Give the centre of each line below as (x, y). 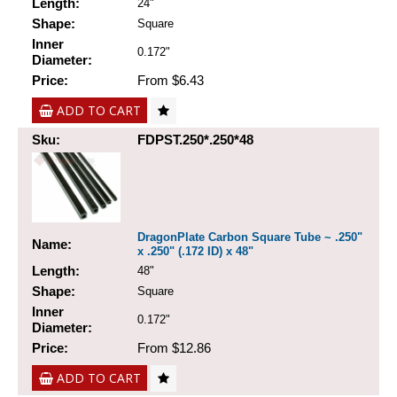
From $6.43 (171, 81)
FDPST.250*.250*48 (195, 140)
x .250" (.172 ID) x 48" (195, 252)
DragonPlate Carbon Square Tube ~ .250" (250, 237)
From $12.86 (174, 348)
